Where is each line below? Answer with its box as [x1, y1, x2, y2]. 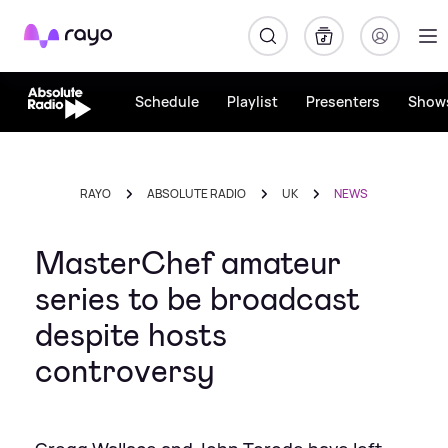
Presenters [305, 92, 380, 111]
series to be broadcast [35, 278, 360, 320]
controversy [35, 350, 215, 392]
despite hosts [35, 314, 227, 356]
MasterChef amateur [35, 242, 341, 284]
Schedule [134, 92, 199, 111]
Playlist [226, 92, 278, 111]
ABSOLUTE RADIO [147, 185, 246, 202]
